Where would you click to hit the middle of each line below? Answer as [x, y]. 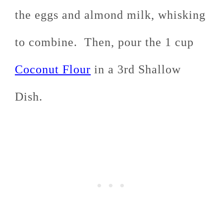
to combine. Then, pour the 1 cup [104, 42]
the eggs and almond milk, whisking [110, 15]
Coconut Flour [53, 70]
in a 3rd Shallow [136, 70]
